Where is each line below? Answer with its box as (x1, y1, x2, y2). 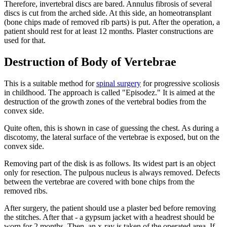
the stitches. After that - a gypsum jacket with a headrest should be (4, 212, 214, 221)
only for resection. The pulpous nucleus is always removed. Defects (4, 168, 220, 177)
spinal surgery (96, 79, 141, 88)
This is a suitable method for (4, 79, 96, 88)
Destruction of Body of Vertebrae (4, 55, 176, 68)
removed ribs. (4, 186, 48, 195)
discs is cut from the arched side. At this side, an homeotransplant (4, 9, 211, 18)
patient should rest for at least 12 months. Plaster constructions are (4, 27, 213, 36)
